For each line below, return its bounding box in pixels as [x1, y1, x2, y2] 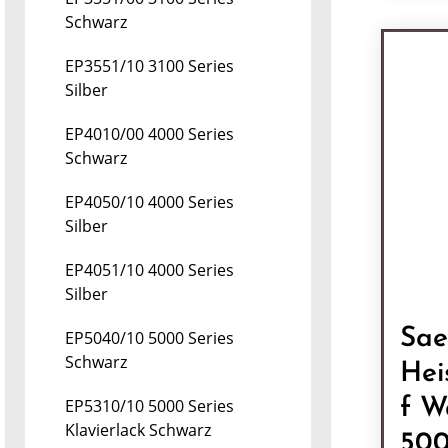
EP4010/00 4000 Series [65, 123, 234, 145]
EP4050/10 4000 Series [65, 191, 234, 213]
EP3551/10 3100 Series [65, 55, 234, 77]
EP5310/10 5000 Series [65, 395, 234, 417]
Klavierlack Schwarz [65, 419, 211, 441]
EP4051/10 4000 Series [65, 259, 234, 281]
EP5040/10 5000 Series [65, 327, 234, 349]
